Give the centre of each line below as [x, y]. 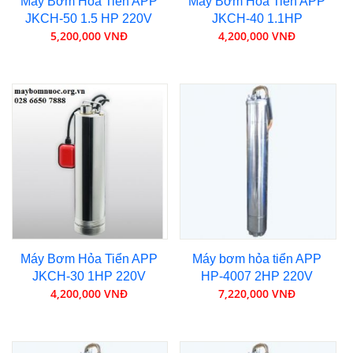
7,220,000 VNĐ [257, 293]
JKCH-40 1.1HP [257, 19]
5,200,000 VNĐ [89, 36]
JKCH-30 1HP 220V [89, 276]
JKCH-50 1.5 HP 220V [89, 19]
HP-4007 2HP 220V [257, 276]
